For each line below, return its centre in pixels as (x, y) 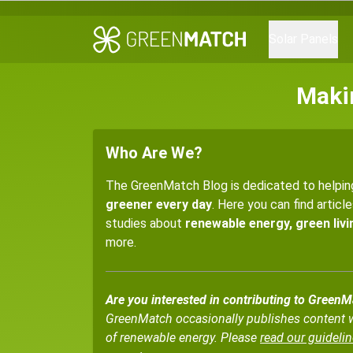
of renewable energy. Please (183, 338)
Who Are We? (154, 153)
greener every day (159, 204)
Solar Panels (303, 39)
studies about (145, 223)
